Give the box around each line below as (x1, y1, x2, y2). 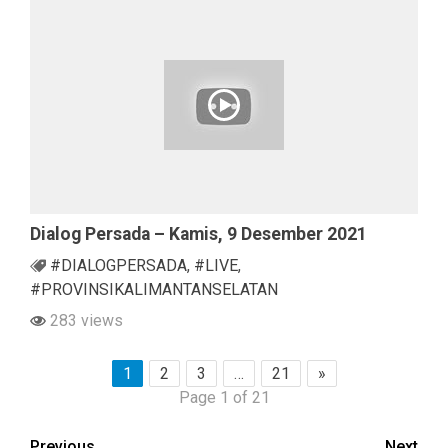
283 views (46, 310, 123, 330)
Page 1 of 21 (178, 387, 270, 407)
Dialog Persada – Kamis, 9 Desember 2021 (30, 223, 367, 244)
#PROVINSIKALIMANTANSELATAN (30, 279, 278, 299)
